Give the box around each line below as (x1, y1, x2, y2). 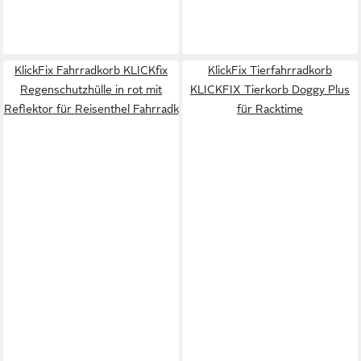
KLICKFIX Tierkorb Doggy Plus (190, 82, 350, 96)
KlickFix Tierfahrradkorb (208, 63, 332, 77)
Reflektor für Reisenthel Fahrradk (3, 102, 179, 115)
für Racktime (237, 102, 303, 115)
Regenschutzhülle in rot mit (20, 82, 162, 96)
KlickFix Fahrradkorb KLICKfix (15, 63, 168, 77)
